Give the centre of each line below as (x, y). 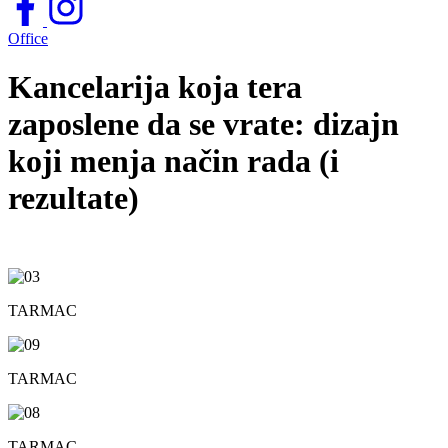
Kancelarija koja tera (155, 87)
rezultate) (73, 198)
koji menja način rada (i (173, 161)
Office (28, 38)
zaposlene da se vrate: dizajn (203, 124)
